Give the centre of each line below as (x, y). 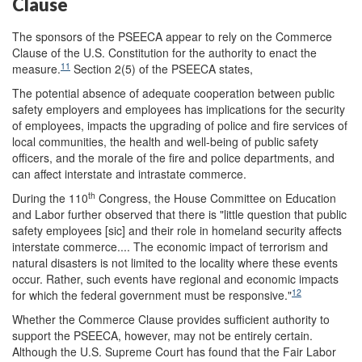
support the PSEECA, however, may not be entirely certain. (162, 335)
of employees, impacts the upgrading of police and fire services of (180, 125)
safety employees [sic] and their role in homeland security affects (177, 230)
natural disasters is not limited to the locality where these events (175, 262)
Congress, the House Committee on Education (216, 198)
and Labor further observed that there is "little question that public (179, 214)
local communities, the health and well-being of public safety (165, 141)
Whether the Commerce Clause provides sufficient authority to (171, 319)
